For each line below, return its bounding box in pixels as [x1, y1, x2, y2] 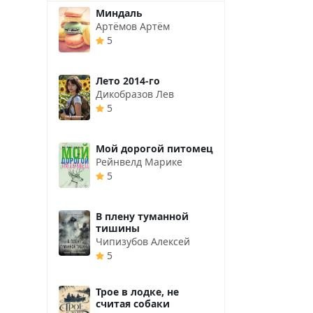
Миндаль [96, 6, 143, 20]
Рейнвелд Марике [96, 154, 182, 168]
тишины [96, 221, 140, 235]
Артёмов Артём [96, 19, 170, 33]
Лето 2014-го [96, 73, 160, 87]
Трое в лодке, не [96, 284, 179, 298]
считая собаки [96, 296, 170, 310]
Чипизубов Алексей [96, 234, 190, 248]
